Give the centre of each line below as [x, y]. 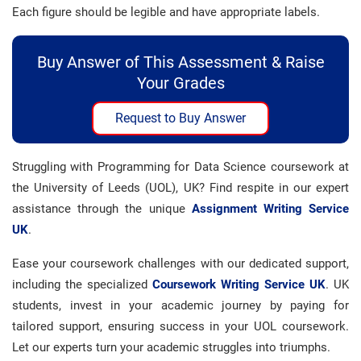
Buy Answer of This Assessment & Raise [180, 62]
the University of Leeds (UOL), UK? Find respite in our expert [180, 188]
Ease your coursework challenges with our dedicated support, [180, 263]
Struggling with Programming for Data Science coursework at [180, 167]
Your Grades [180, 83]
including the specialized [82, 284]
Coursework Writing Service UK [239, 284]
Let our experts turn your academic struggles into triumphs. [171, 347]
